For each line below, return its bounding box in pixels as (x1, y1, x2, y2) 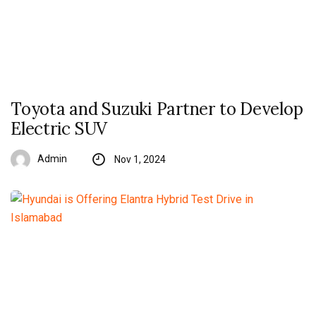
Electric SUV (11, 118, 108, 140)
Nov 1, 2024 (114, 154, 166, 166)
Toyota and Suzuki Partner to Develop (11, 98, 303, 121)
